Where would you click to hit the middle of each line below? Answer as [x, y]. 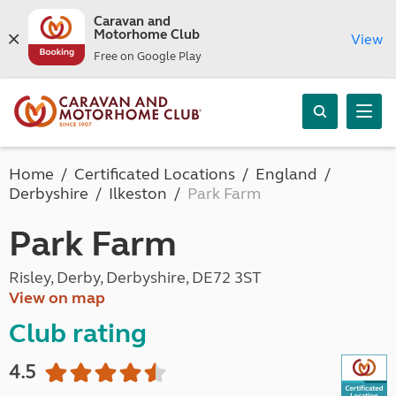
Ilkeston [138, 194]
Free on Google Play [147, 57]
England [286, 174]
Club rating [78, 333]
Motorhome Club [146, 34]
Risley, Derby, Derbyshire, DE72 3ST [135, 278]
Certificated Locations [155, 174]
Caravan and [132, 21]
